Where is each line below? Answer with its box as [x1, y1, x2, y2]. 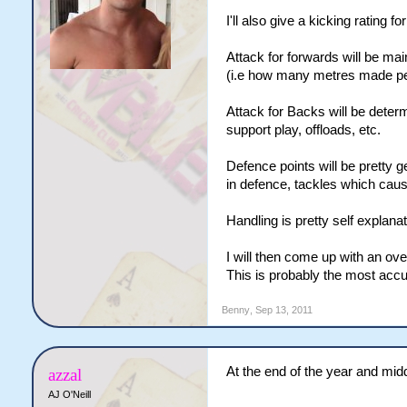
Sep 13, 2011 [254, 304, 313, 315]
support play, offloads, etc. [225, 123, 381, 137]
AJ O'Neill [47, 389, 91, 400]
